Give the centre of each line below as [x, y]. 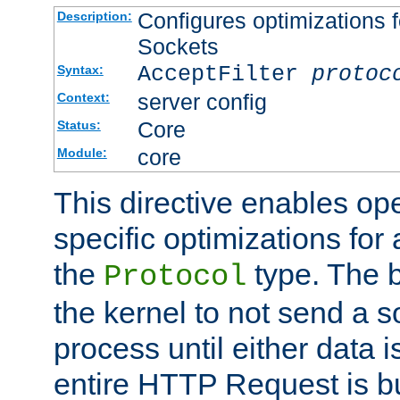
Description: [94, 16]
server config [202, 101]
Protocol [175, 276]
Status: [79, 125]
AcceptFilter [224, 74]
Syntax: [80, 69]
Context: [83, 97]
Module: [82, 152]
